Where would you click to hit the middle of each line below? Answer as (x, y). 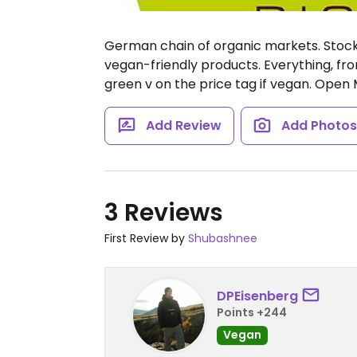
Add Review (183, 126)
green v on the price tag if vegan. (210, 84)
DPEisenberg (257, 296)
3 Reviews (164, 213)
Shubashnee (223, 238)
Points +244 (252, 312)
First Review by (146, 238)
